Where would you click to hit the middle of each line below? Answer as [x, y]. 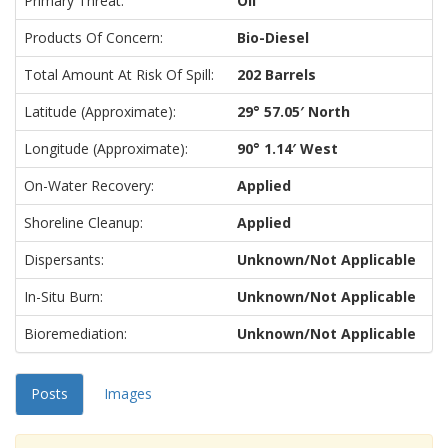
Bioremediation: [75, 333]
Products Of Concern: [93, 37]
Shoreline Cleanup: [83, 222]
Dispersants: [64, 259]
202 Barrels [276, 74]
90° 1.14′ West [287, 148]
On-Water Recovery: [89, 185]
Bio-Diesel [273, 37]
